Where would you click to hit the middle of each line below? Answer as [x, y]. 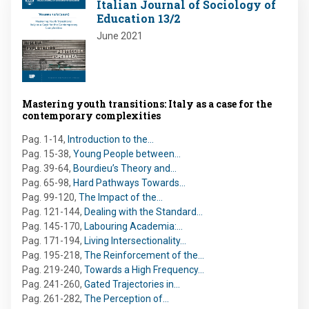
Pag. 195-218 [51, 256]
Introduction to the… [111, 140]
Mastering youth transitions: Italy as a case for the [147, 104]
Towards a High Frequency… [144, 270]
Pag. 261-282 [51, 299]
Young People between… [127, 154]
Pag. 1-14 [43, 140]
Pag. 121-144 [51, 212]
